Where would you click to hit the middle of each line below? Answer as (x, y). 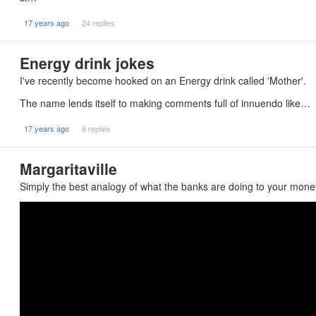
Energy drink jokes (87, 63)
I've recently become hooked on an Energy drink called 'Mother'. (163, 80)
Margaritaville (68, 169)
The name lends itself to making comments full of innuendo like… (165, 103)
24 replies (98, 23)
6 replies (96, 128)
